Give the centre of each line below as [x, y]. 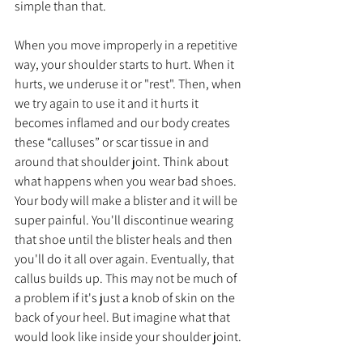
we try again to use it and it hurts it [108, 103]
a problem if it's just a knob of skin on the [126, 297]
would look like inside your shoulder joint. [129, 336]
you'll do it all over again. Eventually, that [126, 258]
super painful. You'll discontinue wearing [125, 220]
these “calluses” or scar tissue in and [113, 142]
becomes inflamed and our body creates [124, 122]
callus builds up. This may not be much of [127, 278]
